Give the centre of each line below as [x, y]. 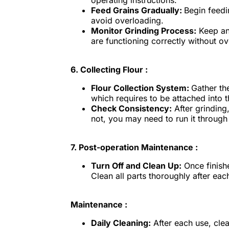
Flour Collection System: [141, 88]
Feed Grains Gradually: [137, 10]
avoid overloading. [127, 21]
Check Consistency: [131, 109]
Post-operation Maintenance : [138, 147]
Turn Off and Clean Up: [136, 166]
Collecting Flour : [114, 70]
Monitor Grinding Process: [143, 31]
